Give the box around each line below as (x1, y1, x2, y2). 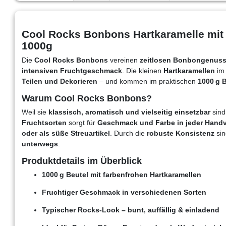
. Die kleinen (122, 66, 163, 75)
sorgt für (67, 118, 97, 127)
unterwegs (22, 139, 58, 148)
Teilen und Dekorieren (22, 77, 97, 85)
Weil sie (22, 107, 48, 116)
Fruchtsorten (22, 118, 67, 127)
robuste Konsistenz (147, 129, 214, 137)
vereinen (108, 55, 140, 64)
